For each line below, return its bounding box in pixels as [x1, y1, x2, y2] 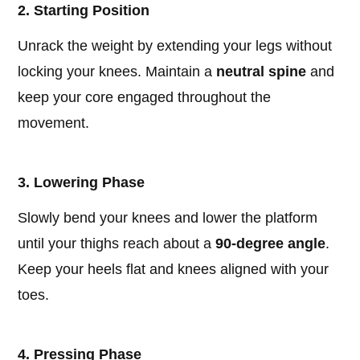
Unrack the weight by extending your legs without [18, 38, 333, 55]
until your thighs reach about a [18, 235, 216, 252]
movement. [18, 115, 90, 132]
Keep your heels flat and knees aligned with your [18, 261, 329, 278]
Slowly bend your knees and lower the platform [18, 210, 318, 227]
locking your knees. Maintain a [18, 63, 217, 80]
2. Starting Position [18, 2, 150, 19]
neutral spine [216, 63, 307, 80]
